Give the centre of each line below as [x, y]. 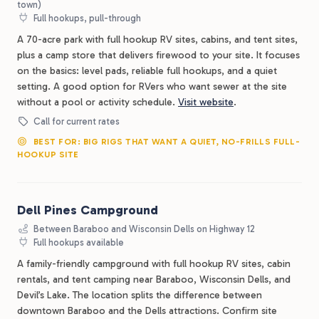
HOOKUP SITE [48, 155]
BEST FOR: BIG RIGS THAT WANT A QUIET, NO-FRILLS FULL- [165, 142]
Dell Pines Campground [88, 210]
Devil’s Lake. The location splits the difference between [140, 295]
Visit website [206, 102]
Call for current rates [76, 121]
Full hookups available [78, 242]
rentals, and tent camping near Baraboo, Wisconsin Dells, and [154, 279]
